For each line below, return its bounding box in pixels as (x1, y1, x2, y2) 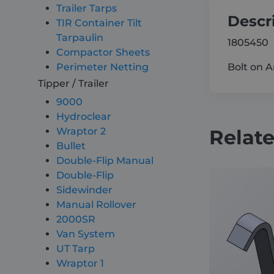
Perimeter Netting (56, 61, 149, 73)
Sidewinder (56, 184, 113, 196)
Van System (56, 228, 115, 240)
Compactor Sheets (56, 46, 150, 58)
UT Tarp (56, 243, 95, 254)
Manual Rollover (56, 199, 136, 210)
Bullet (56, 140, 86, 152)
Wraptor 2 (56, 125, 106, 137)
